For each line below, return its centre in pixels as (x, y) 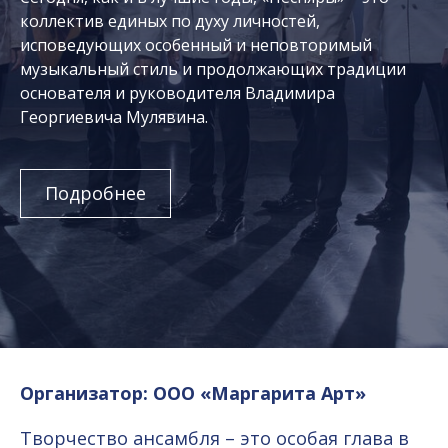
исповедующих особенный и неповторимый (196, 45)
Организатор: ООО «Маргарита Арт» (193, 393)
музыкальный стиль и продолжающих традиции (213, 69)
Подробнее (95, 193)
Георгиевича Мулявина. (114, 117)
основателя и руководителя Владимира (177, 93)
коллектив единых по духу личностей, (170, 21)
